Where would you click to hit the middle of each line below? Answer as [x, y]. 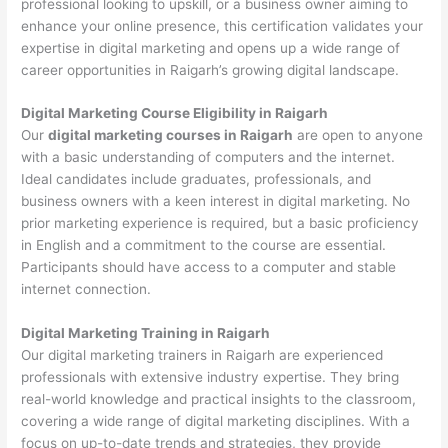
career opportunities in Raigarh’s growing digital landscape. [210, 69]
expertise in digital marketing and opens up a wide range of [211, 47]
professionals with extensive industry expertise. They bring [210, 377]
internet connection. [86, 289]
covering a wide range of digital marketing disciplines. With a [216, 421]
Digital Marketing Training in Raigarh [146, 333]
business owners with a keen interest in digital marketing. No [216, 201]
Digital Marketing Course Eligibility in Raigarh [175, 113]
